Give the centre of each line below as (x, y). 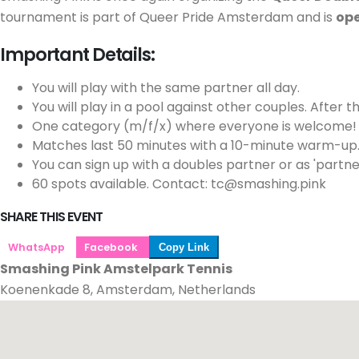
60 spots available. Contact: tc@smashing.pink (179, 184)
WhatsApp (38, 248)
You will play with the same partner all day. (166, 88)
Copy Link (184, 248)
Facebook (113, 248)
